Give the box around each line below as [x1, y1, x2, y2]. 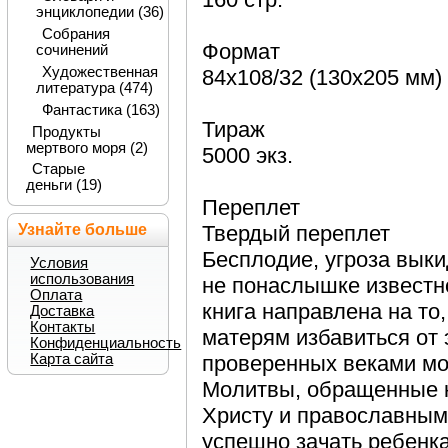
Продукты [31, 123, 101, 140]
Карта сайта [30, 350, 114, 367]
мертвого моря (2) [25, 139, 148, 156]
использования [30, 270, 135, 287]
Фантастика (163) [41, 101, 160, 118]
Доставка [30, 302, 95, 319]
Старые [31, 161, 85, 178]
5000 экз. [201, 143, 293, 169]
